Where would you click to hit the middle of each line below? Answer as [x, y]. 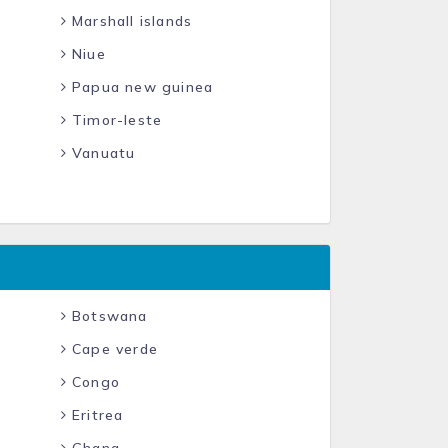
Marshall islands [129, 21]
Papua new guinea [140, 87]
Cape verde [112, 349]
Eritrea [95, 415]
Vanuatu [101, 153]
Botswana [107, 316]
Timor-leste [114, 120]
